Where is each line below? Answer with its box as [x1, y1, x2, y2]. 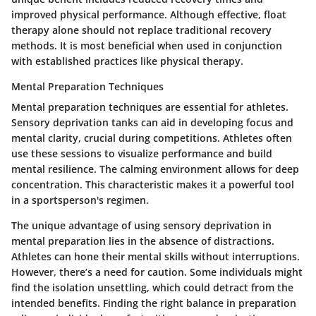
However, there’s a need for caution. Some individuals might [11, 265, 303, 279]
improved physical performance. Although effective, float [11, 8, 286, 22]
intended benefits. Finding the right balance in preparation [11, 296, 296, 310]
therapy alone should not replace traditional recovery [11, 23, 272, 37]
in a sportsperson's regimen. [11, 193, 149, 207]
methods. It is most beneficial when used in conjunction [11, 39, 282, 53]
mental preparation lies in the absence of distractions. [11, 234, 274, 248]
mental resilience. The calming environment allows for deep [11, 162, 299, 176]
